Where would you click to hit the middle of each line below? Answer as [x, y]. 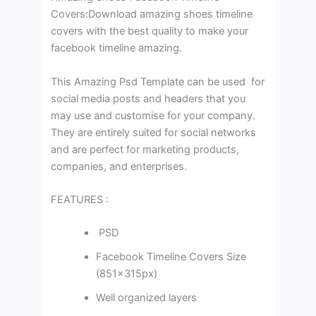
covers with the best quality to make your [150, 31]
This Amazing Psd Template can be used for [158, 81]
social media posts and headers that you [148, 98]
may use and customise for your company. [153, 115]
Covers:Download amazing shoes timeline [152, 14]
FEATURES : [80, 199]
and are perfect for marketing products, [145, 149]
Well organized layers [147, 298]
